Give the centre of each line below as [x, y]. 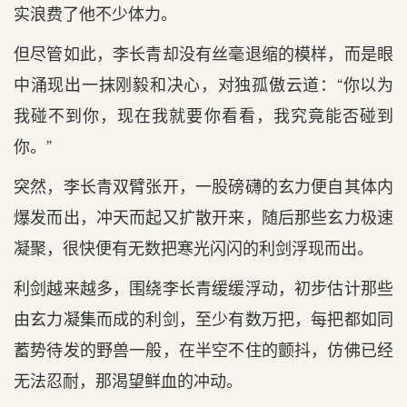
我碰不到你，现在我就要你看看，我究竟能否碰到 [203, 114]
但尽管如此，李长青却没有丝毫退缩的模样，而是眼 [203, 53]
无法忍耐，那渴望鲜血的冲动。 [128, 380]
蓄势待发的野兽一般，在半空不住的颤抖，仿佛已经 [203, 349]
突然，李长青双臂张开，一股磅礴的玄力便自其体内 [203, 185]
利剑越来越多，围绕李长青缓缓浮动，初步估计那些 [203, 287]
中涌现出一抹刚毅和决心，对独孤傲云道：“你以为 [203, 84]
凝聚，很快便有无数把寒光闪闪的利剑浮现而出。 [194, 247]
